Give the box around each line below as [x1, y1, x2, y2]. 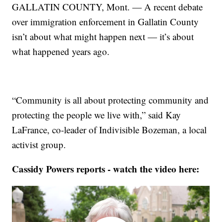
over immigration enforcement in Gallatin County [12, 15, 199, 28]
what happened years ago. [12, 45, 110, 58]
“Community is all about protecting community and [12, 94, 209, 107]
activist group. [12, 138, 66, 151]
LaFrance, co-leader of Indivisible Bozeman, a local [12, 123, 207, 136]
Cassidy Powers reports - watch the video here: [12, 162, 200, 176]
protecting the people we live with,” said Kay [12, 109, 181, 121]
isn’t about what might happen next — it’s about [12, 30, 194, 43]
